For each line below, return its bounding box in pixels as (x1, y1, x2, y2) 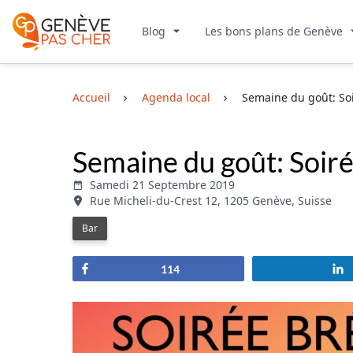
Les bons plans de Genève (205, 24, 346, 39)
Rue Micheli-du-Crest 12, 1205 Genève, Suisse (90, 192, 332, 208)
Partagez (102, 261, 144, 275)
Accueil (72, 90, 110, 105)
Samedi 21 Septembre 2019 (90, 176, 235, 192)
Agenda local (142, 90, 210, 105)
